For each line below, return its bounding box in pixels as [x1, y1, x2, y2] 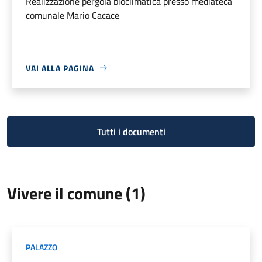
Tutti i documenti [96, 124, 166, 139]
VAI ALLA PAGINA [26, 61, 94, 74]
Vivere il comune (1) [7, 180, 146, 206]
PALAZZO [26, 240, 57, 253]
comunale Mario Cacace [26, 8, 119, 22]
